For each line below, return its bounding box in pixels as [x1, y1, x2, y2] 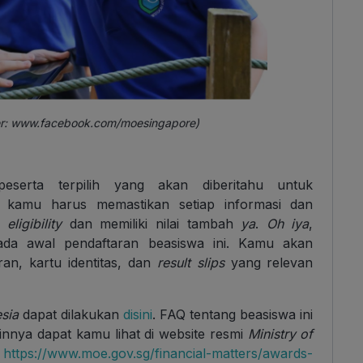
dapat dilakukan [19, 306, 124, 323]
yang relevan [230, 254, 314, 271]
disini [123, 306, 153, 323]
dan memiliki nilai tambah [62, 216, 233, 233]
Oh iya [266, 216, 310, 233]
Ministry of [247, 326, 314, 343]
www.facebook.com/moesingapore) [11, 116, 200, 130]
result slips [156, 254, 231, 271]
